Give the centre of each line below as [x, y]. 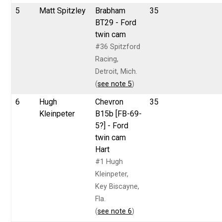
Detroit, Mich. [116, 71]
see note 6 [115, 211]
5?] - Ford [112, 125]
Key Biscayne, [117, 186]
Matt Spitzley [63, 10]
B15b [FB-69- [119, 113]
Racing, [107, 59]
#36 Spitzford [118, 47]
